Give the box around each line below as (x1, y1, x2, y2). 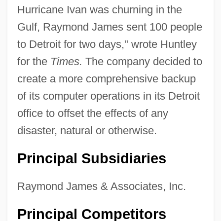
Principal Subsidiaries (17, 150, 166, 166)
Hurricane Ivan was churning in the (17, 3, 182, 16)
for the (17, 55, 50, 68)
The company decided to (82, 55, 202, 68)
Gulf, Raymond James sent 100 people (17, 20, 202, 33)
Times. (50, 55, 82, 68)
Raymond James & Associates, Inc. (17, 180, 186, 192)
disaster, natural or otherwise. (17, 124, 157, 137)
